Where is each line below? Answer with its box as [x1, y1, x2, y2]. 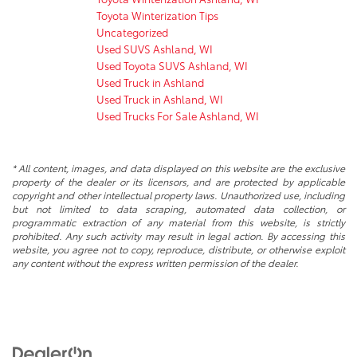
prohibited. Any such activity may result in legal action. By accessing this [12, 228, 345, 242]
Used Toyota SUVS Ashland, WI [96, 57, 248, 73]
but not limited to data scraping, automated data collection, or [12, 201, 345, 215]
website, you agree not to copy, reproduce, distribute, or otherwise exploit [12, 241, 345, 256]
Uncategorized [96, 24, 168, 39]
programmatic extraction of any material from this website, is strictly [12, 214, 345, 229]
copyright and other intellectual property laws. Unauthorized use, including [12, 187, 345, 202]
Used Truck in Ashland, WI [96, 91, 223, 106]
